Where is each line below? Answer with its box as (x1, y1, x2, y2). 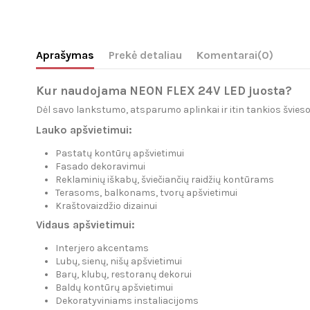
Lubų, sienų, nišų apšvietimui (55, 255, 182, 268)
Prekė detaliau (109, 48, 182, 62)
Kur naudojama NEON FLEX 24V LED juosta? (36, 83, 292, 98)
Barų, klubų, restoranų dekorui (55, 268, 192, 281)
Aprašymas (36, 48, 94, 62)
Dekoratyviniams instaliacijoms (55, 295, 199, 307)
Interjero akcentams (55, 242, 149, 255)
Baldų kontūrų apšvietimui (55, 282, 173, 294)
